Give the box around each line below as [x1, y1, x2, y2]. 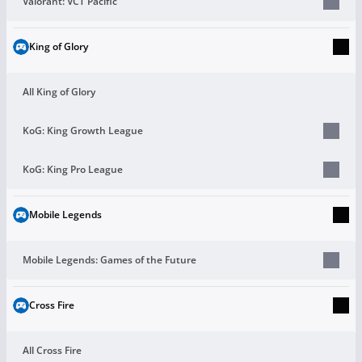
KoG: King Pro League [23, 162, 123, 176]
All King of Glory [23, 84, 95, 99]
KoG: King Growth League [23, 123, 143, 137]
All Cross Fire [23, 343, 82, 357]
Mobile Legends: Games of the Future [23, 252, 196, 267]
